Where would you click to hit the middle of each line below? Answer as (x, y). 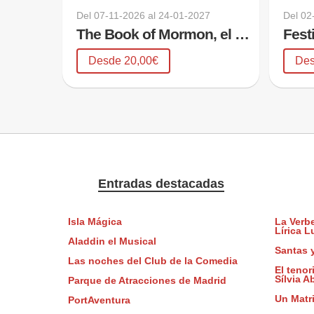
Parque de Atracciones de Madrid (147, 281)
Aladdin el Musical (112, 242)
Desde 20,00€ (124, 60)
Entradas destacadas (161, 183)
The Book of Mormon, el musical (243, 34)
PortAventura (99, 301)
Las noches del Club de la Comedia (152, 261)
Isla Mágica (95, 222)
